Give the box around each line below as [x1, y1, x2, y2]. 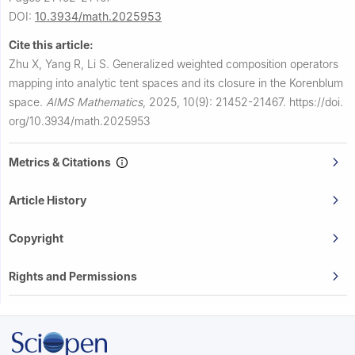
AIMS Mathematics [46, 95, 143, 109]
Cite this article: [9, 38, 94, 52]
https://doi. [289, 95, 343, 109]
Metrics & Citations [9, 155, 116, 170]
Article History [9, 193, 86, 208]
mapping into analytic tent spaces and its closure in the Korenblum [9, 76, 343, 90]
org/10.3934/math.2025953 [9, 114, 150, 128]
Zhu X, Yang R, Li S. [9, 57, 113, 71]
